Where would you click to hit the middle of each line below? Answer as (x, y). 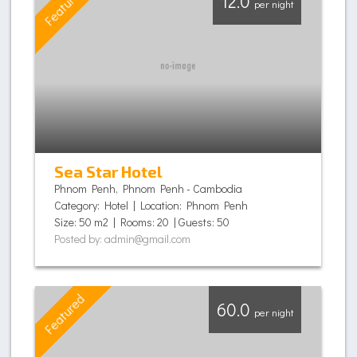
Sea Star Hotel (108, 171)
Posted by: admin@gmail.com (122, 239)
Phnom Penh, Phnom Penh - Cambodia (148, 188)
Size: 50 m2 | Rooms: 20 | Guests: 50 (142, 222)
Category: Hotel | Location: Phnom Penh (151, 205)
